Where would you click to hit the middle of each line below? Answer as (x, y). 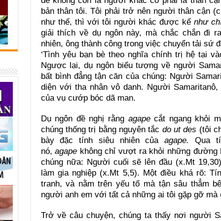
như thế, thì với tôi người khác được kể (117, 22)
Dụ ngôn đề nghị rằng (84, 119)
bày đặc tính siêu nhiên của (103, 141)
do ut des (178, 130)
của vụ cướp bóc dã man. (88, 98)
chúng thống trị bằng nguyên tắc (100, 130)
